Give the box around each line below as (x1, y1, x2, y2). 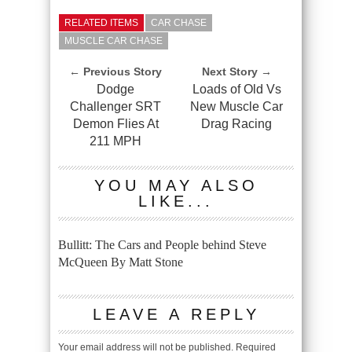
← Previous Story (69, 65, 162, 79)
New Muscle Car (190, 100, 283, 114)
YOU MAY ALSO (93, 177, 258, 195)
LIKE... (138, 192, 214, 211)
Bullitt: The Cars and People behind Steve (58, 238, 266, 252)
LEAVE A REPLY (92, 306, 260, 324)
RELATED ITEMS (64, 17, 138, 29)
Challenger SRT (70, 100, 161, 114)
